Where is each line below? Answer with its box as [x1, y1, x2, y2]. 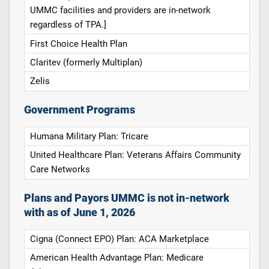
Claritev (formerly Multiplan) [30, 57, 143, 68]
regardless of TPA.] [30, 19, 107, 31]
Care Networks [30, 164, 91, 175]
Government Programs [23, 103, 135, 116]
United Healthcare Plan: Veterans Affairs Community [30, 150, 241, 161]
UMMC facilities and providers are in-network [30, 5, 211, 16]
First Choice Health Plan [30, 38, 128, 49]
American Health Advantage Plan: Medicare [30, 252, 204, 264]
